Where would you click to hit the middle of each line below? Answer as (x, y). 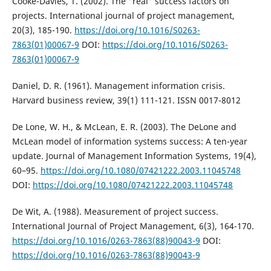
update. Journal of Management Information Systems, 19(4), (134, 156)
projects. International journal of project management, (123, 16)
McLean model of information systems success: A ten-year (129, 142)
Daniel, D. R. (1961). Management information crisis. (118, 86)
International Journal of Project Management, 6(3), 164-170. (133, 226)
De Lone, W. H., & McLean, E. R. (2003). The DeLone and (124, 127)
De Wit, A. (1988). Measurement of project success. (115, 212)
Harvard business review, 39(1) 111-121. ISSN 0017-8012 (126, 100)
